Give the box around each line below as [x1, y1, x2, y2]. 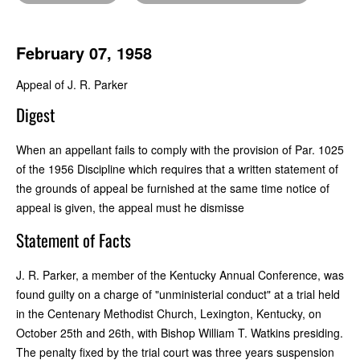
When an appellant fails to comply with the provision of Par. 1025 [16, 141, 344, 157]
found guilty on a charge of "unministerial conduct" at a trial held [16, 285, 340, 302]
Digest [16, 101, 55, 127]
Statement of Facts [16, 227, 131, 252]
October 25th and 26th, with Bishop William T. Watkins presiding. [16, 324, 343, 341]
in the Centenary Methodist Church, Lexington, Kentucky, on [16, 305, 321, 321]
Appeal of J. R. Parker [16, 76, 128, 92]
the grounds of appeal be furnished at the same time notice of [16, 179, 329, 196]
